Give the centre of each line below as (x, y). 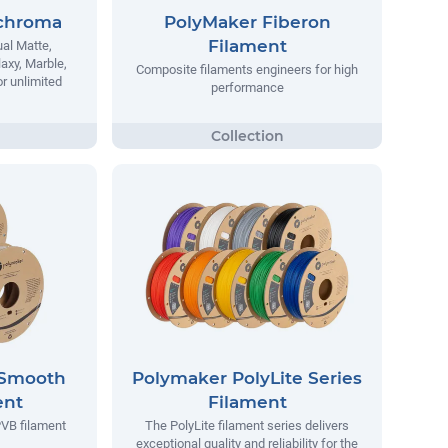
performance (247, 88)
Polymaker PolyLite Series (247, 377)
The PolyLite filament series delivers (247, 425)
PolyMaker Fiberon (247, 22)
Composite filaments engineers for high (247, 70)
